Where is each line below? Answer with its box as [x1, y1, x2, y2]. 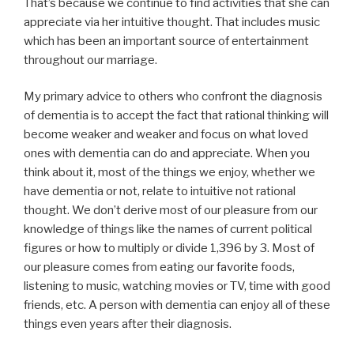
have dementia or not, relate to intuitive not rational [24, 184, 296, 199]
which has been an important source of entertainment [24, 33, 309, 48]
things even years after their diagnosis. [24, 317, 232, 332]
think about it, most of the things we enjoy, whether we [24, 165, 315, 180]
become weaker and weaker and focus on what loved [24, 127, 308, 142]
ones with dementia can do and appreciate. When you [24, 146, 310, 161]
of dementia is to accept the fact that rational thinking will [24, 108, 329, 123]
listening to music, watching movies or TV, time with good [24, 279, 330, 294]
